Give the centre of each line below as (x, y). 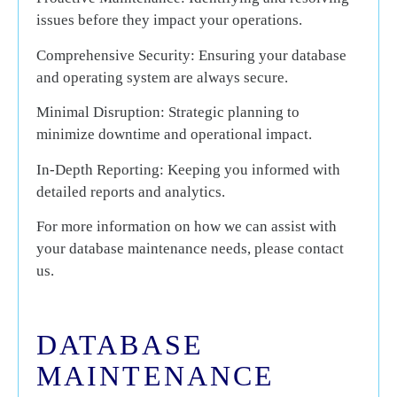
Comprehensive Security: (116, 55)
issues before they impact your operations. (169, 20)
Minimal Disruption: (101, 113)
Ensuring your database (271, 55)
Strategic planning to (232, 113)
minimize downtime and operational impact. (174, 135)
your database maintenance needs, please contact (190, 248)
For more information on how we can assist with (187, 226)
